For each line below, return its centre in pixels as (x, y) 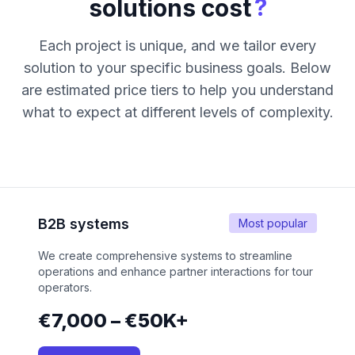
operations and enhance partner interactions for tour (176, 272)
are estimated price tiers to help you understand (177, 90)
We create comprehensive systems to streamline (165, 256)
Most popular (273, 223)
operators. (65, 288)
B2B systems (84, 224)
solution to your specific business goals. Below (177, 68)
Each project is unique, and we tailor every (177, 46)
